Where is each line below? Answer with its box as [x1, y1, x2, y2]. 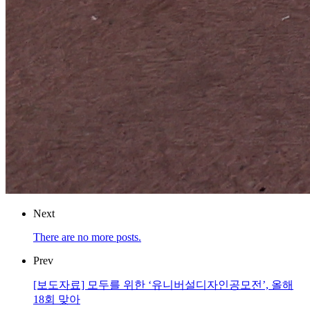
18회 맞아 [33, 293, 80, 306]
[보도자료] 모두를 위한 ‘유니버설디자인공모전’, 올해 [33, 279, 293, 291]
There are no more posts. [33, 231, 141, 244]
